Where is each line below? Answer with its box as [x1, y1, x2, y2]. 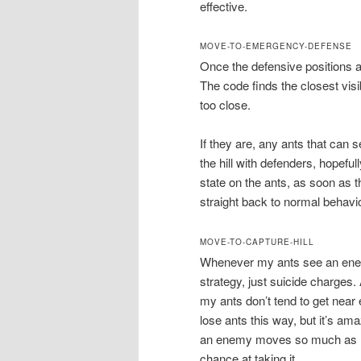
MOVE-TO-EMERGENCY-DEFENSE [200, 39, 352, 52]
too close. [200, 95, 251, 113]
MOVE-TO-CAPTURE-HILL [200, 235, 314, 247]
